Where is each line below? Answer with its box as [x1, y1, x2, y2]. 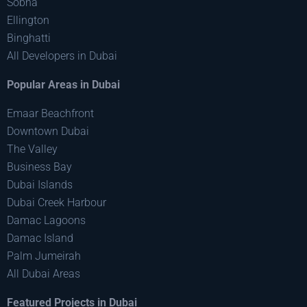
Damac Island [7, 231, 73, 245]
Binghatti [7, 31, 51, 45]
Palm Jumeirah [7, 249, 81, 262]
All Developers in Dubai [7, 49, 117, 62]
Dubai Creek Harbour [7, 195, 106, 209]
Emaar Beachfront [7, 106, 94, 120]
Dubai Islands [7, 177, 73, 191]
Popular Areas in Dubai [7, 77, 120, 91]
